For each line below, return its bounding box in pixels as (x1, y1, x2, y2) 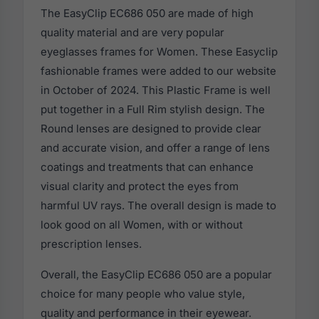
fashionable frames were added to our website (41, 64, 276, 78)
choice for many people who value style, (41, 287, 245, 301)
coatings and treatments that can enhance (41, 160, 253, 174)
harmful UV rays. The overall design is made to (41, 199, 276, 213)
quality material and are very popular (41, 26, 224, 40)
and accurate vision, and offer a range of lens (41, 141, 270, 155)
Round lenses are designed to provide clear (41, 122, 261, 136)
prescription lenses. (41, 237, 142, 251)
